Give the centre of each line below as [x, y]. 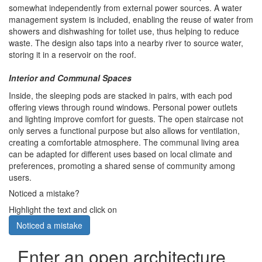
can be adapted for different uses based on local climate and [120, 154]
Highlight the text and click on [63, 210]
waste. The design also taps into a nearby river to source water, [126, 43]
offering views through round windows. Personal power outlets [123, 107]
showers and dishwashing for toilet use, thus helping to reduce [124, 31]
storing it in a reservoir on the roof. [73, 55]
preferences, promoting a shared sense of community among [122, 166]
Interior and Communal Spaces [70, 78]
